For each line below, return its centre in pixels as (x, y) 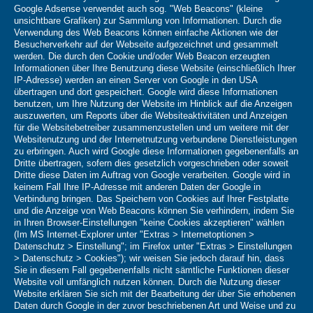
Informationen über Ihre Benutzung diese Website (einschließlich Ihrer (155, 68)
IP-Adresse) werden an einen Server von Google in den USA (136, 80)
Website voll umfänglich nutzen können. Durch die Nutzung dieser (147, 282)
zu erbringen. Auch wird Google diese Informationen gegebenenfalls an (156, 152)
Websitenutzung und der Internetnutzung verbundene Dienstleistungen (155, 140)
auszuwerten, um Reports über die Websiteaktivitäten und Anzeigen (151, 116)
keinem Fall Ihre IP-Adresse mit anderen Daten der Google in (137, 187)
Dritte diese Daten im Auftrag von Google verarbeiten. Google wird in (152, 175)
